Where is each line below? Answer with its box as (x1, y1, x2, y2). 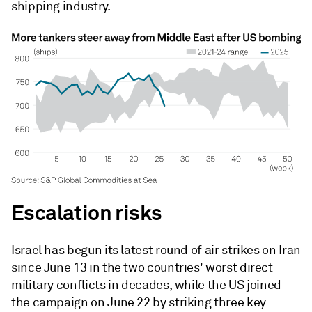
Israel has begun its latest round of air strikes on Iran (11, 242, 301, 258)
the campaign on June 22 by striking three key (11, 294, 266, 310)
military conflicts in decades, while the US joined (11, 276, 282, 292)
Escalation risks (11, 199, 162, 226)
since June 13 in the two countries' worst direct (11, 259, 273, 275)
